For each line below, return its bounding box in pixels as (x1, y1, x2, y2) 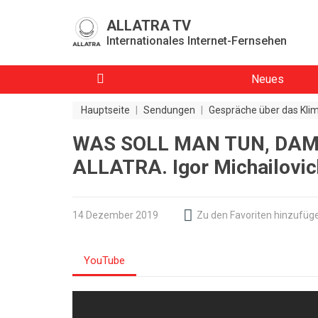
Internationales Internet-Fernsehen (106, 34, 287, 48)
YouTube (84, 254, 125, 267)
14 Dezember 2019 (72, 209, 158, 221)
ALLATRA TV (106, 17, 192, 34)
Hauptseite (81, 104, 130, 116)
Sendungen (143, 104, 195, 116)
